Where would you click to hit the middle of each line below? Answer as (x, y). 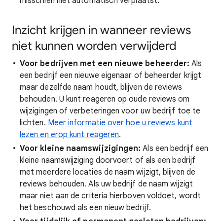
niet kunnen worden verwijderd (94, 46)
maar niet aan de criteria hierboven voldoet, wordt (110, 196)
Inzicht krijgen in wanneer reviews (101, 30)
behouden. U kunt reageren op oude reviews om (105, 99)
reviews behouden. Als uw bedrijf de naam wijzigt (106, 184)
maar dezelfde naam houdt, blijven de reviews (101, 87)
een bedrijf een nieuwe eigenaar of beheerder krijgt (111, 75)
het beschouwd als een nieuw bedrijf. (85, 208)
